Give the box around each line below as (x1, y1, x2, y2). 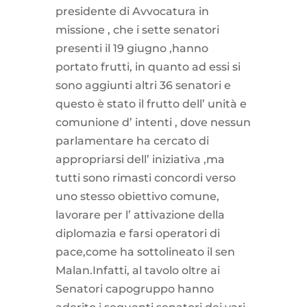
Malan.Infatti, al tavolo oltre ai (55, 263, 220, 277)
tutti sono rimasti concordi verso (55, 171, 236, 184)
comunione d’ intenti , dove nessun (55, 115, 251, 129)
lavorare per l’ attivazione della (55, 208, 225, 221)
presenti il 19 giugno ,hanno (55, 41, 208, 55)
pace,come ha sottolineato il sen (55, 245, 235, 258)
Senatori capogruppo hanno (55, 282, 214, 295)
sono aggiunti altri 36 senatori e (55, 78, 231, 92)
